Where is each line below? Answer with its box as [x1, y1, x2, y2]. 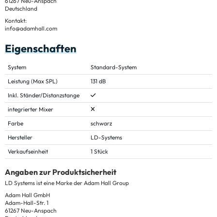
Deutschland [5, 5, 37, 13]
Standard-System [91, 63, 137, 71]
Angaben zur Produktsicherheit [5, 167, 116, 177]
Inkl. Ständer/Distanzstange [8, 92, 79, 99]
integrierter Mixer [8, 106, 53, 113]
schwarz [91, 120, 112, 127]
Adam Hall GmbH [5, 191, 50, 199]
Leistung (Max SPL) [8, 77, 58, 85]
